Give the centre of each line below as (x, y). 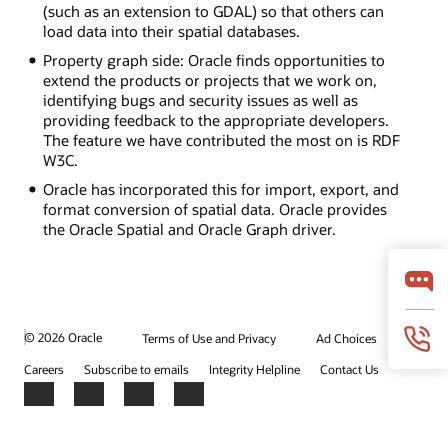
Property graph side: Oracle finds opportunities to (213, 59)
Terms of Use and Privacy (209, 337)
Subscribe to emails (136, 368)
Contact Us (349, 368)
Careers (44, 368)
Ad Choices (346, 337)
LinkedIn (152, 402)
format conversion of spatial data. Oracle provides (214, 208)
